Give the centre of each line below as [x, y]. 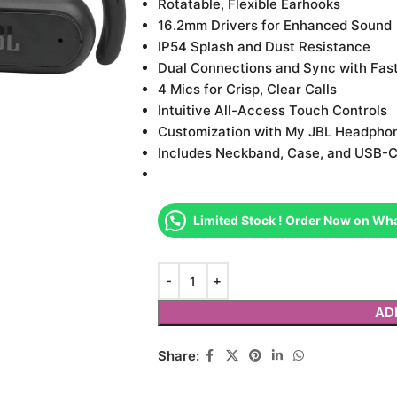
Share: [178, 355]
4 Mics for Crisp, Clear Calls [247, 89]
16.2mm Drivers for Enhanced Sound [274, 25]
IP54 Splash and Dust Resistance [264, 47]
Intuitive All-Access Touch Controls [272, 110]
